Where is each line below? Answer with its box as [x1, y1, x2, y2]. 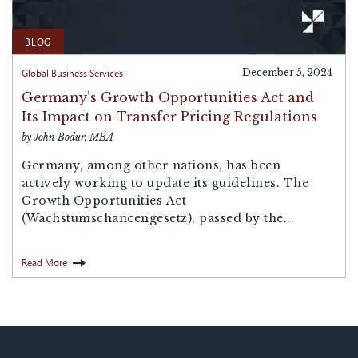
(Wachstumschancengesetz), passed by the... [22, 210, 294, 225]
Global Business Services [22, 66, 123, 79]
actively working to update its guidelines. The [22, 175, 308, 190]
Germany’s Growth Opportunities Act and [22, 89, 314, 105]
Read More [22, 255, 67, 268]
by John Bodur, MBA [22, 130, 113, 143]
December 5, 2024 [242, 66, 332, 78]
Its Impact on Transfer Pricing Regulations [22, 108, 317, 125]
